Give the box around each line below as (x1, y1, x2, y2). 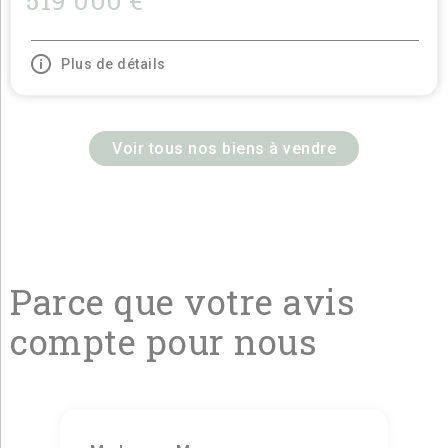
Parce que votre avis (10, 278, 355, 324)
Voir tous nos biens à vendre (112, 139, 336, 158)
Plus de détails (61, 56, 166, 72)
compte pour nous (10, 318, 317, 364)
